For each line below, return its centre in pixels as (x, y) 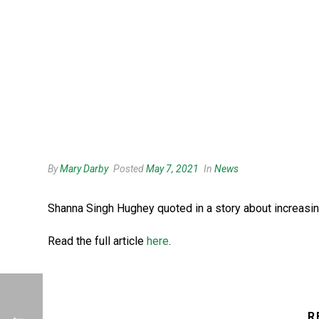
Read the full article (97, 241)
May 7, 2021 (172, 168)
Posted (129, 168)
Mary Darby (84, 168)
